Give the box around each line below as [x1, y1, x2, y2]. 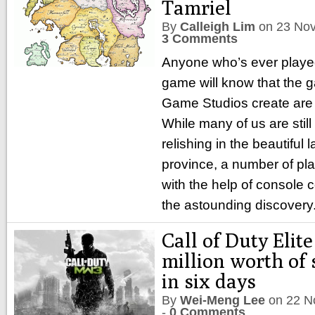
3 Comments [162, 32, 238, 46]
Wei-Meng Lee [180, 293, 265, 307]
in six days [162, 269, 256, 292]
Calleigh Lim [180, 20, 255, 34]
